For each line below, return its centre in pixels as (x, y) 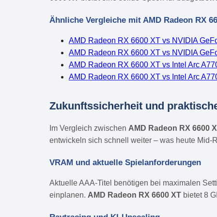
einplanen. (69, 195)
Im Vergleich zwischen (89, 128)
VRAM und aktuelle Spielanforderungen (125, 162)
